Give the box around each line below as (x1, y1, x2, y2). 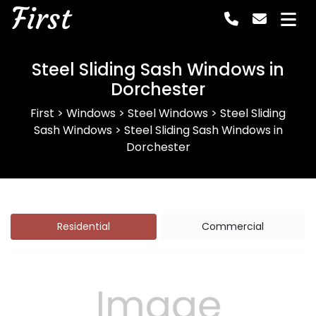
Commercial (201, 219, 264, 233)
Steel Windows (128, 105, 208, 121)
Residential (56, 219, 110, 233)
